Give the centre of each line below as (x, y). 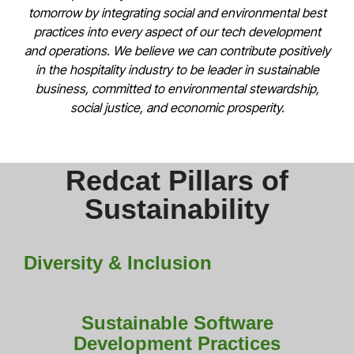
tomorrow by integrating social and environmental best (177, 12)
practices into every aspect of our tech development (177, 31)
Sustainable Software (177, 322)
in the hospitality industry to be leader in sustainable (177, 69)
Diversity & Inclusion (118, 262)
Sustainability (177, 209)
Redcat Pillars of (177, 180)
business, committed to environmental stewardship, (177, 88)
